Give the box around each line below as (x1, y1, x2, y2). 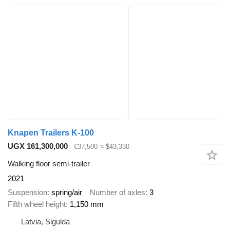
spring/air (51, 187, 82, 197)
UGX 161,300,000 (8, 141, 68, 150)
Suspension (8, 187, 47, 197)
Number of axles (90, 187, 145, 197)
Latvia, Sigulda (21, 217, 70, 226)
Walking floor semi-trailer (8, 159, 90, 168)
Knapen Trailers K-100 (8, 128, 94, 137)
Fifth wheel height (8, 199, 66, 208)
